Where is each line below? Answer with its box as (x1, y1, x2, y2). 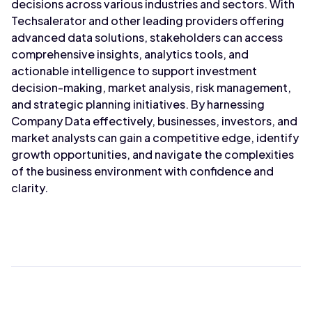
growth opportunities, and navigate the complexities (11, 147, 294, 162)
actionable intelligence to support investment (11, 63, 257, 78)
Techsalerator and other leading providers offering (11, 13, 284, 28)
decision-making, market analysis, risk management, (11, 80, 291, 95)
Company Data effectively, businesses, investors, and (11, 114, 297, 128)
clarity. (11, 180, 48, 195)
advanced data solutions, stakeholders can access (11, 30, 283, 45)
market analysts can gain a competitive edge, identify (11, 130, 299, 145)
